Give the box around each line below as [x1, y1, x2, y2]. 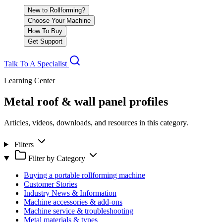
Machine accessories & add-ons [24, 197, 122, 206]
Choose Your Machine [28, 17, 91, 24]
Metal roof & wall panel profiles [4, 95, 168, 108]
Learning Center [4, 76, 55, 85]
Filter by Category [26, 154, 87, 163]
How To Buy [28, 27, 62, 35]
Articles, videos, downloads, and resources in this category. [4, 118, 188, 127]
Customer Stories [24, 179, 77, 188]
